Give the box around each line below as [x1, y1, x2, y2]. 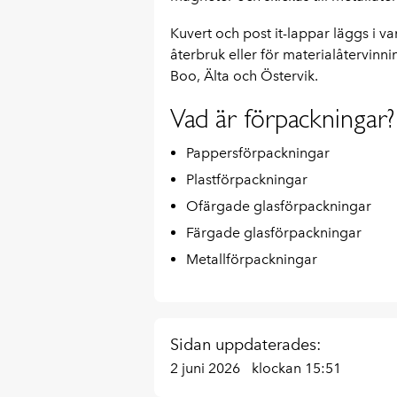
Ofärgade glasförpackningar [185, 197, 371, 214]
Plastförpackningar [185, 170, 307, 188]
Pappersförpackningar [185, 144, 330, 161]
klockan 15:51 [251, 359, 341, 377]
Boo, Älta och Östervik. [169, 66, 318, 84]
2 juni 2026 [169, 359, 244, 377]
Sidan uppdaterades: [169, 334, 321, 354]
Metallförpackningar [185, 250, 317, 268]
